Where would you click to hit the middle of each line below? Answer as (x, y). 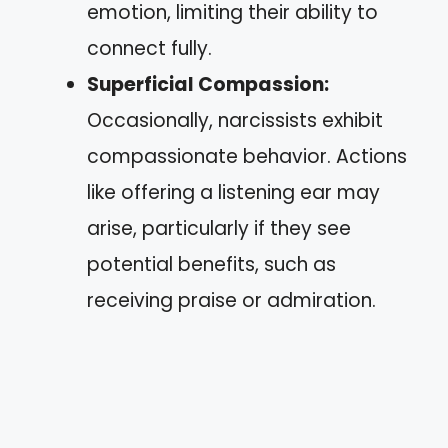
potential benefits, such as (211, 264)
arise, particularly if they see (219, 228)
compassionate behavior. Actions (247, 156)
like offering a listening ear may (233, 192)
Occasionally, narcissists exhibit (235, 120)
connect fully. (149, 48)
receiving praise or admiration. (231, 300)
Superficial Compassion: (208, 84)
